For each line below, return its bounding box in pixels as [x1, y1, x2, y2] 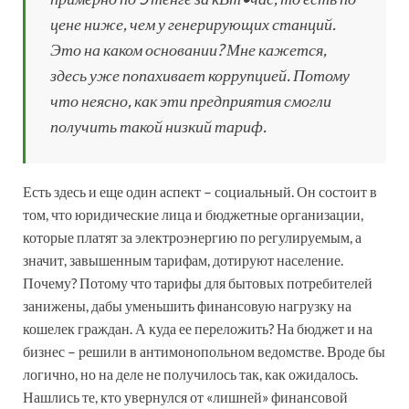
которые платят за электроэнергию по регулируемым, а [23, 227, 362, 246]
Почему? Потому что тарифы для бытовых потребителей [23, 273, 372, 291]
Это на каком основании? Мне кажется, [50, 38, 327, 59]
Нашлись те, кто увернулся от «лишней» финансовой [23, 387, 348, 405]
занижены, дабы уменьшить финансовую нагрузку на [23, 296, 351, 314]
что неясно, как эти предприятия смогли [50, 89, 331, 110]
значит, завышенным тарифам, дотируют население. [23, 250, 343, 268]
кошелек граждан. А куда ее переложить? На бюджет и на [23, 319, 372, 337]
